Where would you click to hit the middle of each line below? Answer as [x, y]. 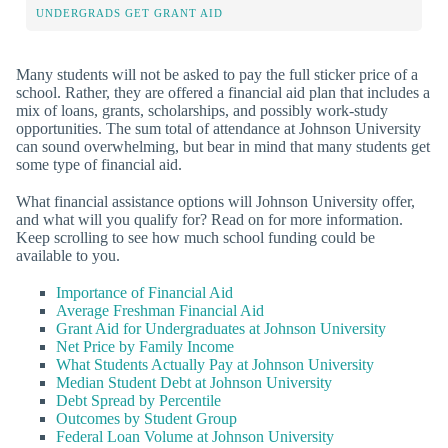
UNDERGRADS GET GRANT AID [129, 12]
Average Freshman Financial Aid [160, 311]
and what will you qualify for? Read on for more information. [209, 220]
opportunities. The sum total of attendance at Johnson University [218, 128]
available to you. [68, 256]
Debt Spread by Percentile [138, 401]
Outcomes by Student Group [146, 419]
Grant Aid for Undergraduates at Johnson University [221, 329]
